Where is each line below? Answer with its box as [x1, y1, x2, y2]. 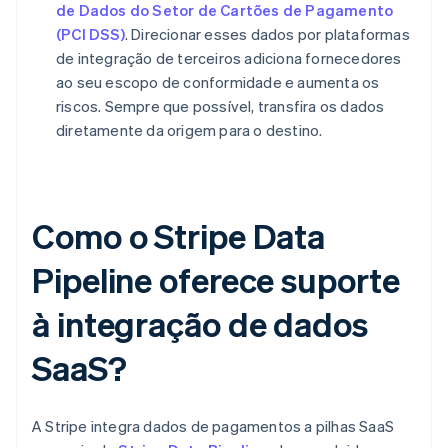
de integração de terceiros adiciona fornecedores [56, 48, 402, 69]
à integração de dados [32, 302, 368, 346]
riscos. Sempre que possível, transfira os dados [56, 96, 385, 117]
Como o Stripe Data [32, 214, 326, 258]
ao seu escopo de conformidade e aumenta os [56, 72, 380, 93]
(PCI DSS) [56, 24, 125, 45]
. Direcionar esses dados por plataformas [124, 24, 410, 45]
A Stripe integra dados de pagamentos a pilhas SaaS [32, 416, 395, 437]
